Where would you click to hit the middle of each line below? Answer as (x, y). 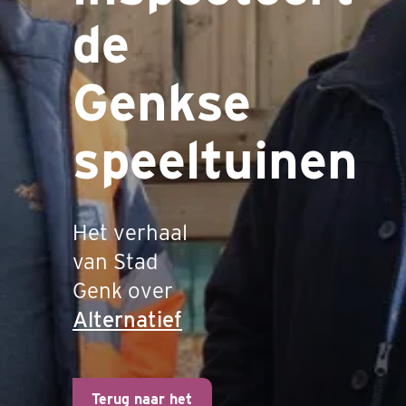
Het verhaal (130, 232)
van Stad (115, 261)
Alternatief (127, 319)
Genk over (123, 290)
